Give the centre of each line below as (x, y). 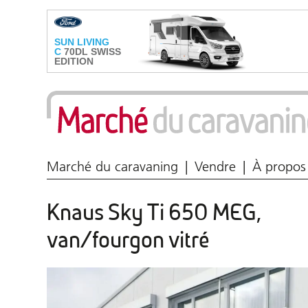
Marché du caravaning (112, 166)
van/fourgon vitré (128, 240)
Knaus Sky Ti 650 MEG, (154, 213)
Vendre (215, 166)
